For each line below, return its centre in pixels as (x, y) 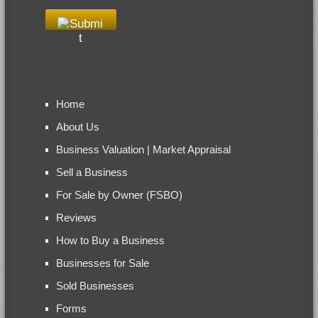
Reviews (76, 217)
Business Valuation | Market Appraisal (143, 149)
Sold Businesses (95, 285)
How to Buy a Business (110, 240)
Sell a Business (92, 172)
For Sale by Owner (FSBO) (119, 194)
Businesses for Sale (102, 263)
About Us (77, 126)
